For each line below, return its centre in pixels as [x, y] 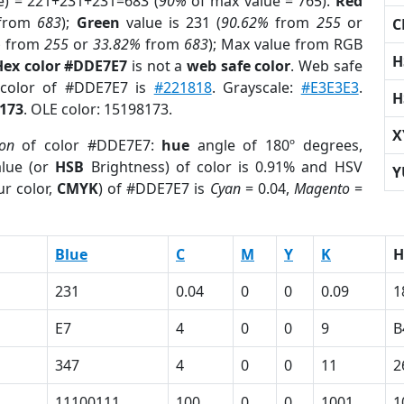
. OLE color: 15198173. [98, 109]
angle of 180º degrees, [276, 145]
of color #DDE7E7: [88, 145]
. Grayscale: [256, 87]
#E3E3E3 [330, 87]
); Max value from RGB [285, 44]
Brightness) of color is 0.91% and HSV [223, 167]
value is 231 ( [170, 23]
